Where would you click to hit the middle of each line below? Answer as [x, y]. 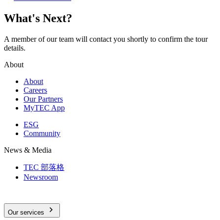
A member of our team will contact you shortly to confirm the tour [106, 39]
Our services [26, 212]
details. [15, 48]
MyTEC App [44, 108]
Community [42, 133]
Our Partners [43, 99]
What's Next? [38, 18]
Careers [35, 90]
